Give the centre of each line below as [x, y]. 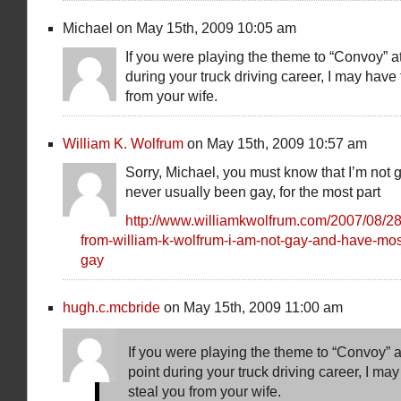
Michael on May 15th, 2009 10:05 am [179, 28]
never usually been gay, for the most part [253, 192]
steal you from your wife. [205, 392]
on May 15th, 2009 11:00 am [252, 307]
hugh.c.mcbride [111, 307]
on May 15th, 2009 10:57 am [275, 144]
